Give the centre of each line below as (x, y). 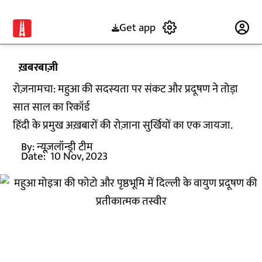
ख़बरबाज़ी (39, 68)
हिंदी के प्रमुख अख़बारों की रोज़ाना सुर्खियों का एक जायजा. (123, 125)
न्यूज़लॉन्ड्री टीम (65, 147)
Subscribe (206, 27)
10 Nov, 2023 (79, 156)
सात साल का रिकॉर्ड (53, 107)
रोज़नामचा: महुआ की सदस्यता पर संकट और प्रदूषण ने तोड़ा (126, 89)
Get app (137, 27)
